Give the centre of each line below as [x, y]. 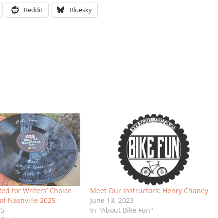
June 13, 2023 [112, 200]
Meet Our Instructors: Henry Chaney [149, 191]
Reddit [33, 9]
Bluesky [81, 9]
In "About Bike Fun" [122, 210]
